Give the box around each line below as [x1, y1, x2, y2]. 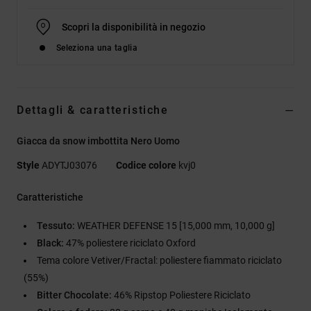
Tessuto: [37, 219, 75, 231]
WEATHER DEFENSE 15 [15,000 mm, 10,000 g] [75, 219, 275, 231]
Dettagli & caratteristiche [17, 103, 169, 117]
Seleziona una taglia [56, 42, 138, 53]
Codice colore [116, 159, 176, 171]
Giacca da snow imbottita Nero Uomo [17, 135, 180, 146]
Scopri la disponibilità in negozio [62, 21, 205, 33]
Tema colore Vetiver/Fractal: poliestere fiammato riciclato [37, 254, 282, 266]
